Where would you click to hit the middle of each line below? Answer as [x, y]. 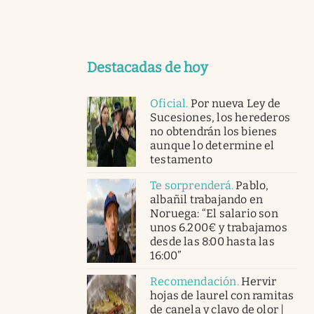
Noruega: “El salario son [214, 213]
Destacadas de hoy [148, 67]
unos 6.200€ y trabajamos [219, 227]
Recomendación [193, 281]
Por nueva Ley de [235, 103]
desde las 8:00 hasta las [212, 241]
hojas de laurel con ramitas [222, 295]
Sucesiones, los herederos [220, 117]
